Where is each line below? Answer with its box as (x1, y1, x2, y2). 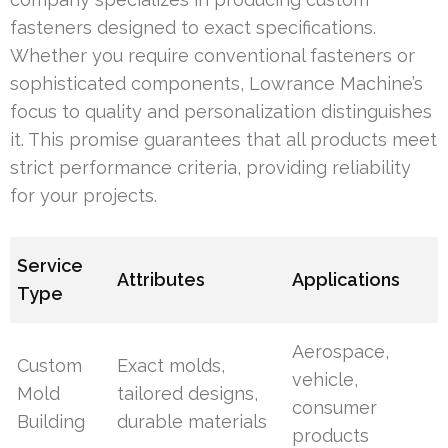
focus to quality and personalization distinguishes (10, 101, 432, 123)
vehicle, (292, 369, 359, 391)
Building (17, 411, 86, 433)
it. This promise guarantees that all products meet (10, 129, 437, 151)
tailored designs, (117, 383, 259, 405)
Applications (292, 269, 401, 291)
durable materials (117, 411, 268, 433)
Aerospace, (292, 341, 390, 363)
